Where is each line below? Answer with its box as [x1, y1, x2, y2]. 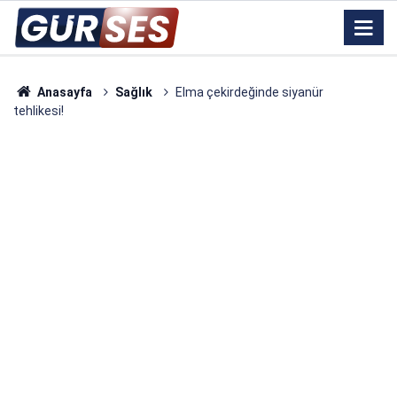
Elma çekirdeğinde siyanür [175, 85, 323, 99]
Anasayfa [34, 85, 92, 99]
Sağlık [114, 85, 152, 99]
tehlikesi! [13, 104, 64, 118]
